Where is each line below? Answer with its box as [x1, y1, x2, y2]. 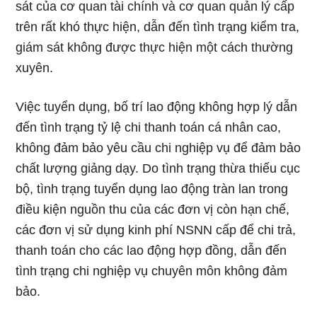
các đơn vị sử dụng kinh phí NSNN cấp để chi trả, [16, 223, 296, 237]
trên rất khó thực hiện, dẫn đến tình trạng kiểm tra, [16, 20, 300, 34]
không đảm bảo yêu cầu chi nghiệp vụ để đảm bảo [16, 141, 301, 155]
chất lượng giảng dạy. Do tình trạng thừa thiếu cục [16, 161, 301, 175]
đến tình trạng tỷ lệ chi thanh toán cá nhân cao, [16, 120, 282, 134]
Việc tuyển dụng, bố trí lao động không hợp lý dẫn [16, 100, 298, 114]
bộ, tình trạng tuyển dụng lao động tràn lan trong [16, 182, 289, 196]
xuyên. [16, 61, 54, 75]
